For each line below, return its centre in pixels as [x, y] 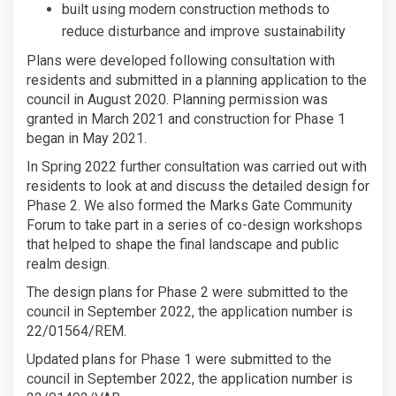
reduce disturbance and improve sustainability [204, 31]
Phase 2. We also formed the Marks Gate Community [190, 205]
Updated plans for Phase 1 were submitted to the [179, 359]
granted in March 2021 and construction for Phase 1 [186, 118]
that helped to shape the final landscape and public [183, 244]
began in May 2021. [87, 138]
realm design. [68, 263]
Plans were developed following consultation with [181, 60]
